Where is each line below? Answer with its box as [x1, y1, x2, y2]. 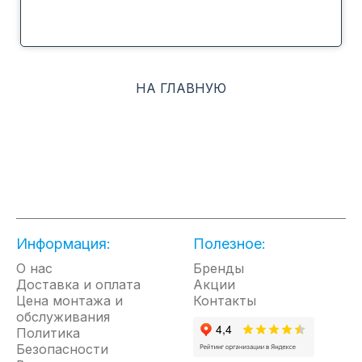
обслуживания [16, 308, 110, 325]
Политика [16, 324, 80, 341]
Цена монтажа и [16, 292, 123, 309]
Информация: [16, 234, 111, 252]
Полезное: [193, 234, 266, 252]
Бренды [193, 259, 244, 276]
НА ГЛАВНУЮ [136, 79, 226, 96]
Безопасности [16, 340, 108, 357]
